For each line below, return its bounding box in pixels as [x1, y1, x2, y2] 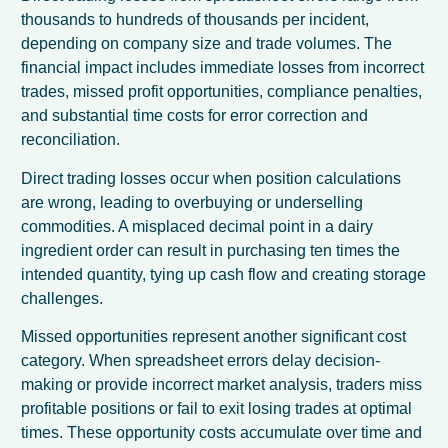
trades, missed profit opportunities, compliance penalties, [21, 83, 423, 101]
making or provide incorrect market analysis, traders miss [21, 375, 423, 393]
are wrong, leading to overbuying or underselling [21, 193, 364, 211]
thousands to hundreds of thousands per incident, [21, 11, 370, 29]
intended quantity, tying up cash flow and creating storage [21, 265, 427, 283]
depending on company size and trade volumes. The [21, 35, 393, 53]
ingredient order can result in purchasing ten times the [21, 241, 401, 259]
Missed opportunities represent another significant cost [21, 327, 407, 345]
